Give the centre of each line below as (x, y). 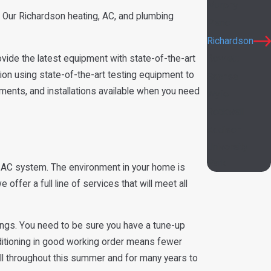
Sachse (222, 77)
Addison (224, 130)
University (227, 147)
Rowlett (223, 59)
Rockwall (225, 112)
